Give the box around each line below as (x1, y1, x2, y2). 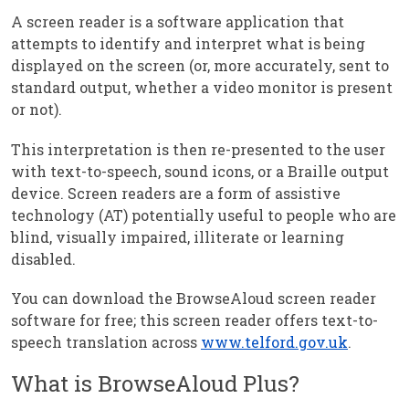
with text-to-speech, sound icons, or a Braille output (11, 161, 389, 181)
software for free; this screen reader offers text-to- (11, 309, 378, 330)
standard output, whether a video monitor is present (11, 78, 393, 98)
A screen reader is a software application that (11, 12, 344, 32)
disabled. (11, 248, 76, 268)
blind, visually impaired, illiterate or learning (11, 226, 344, 246)
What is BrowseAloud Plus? (11, 368, 299, 398)
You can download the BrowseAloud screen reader (11, 288, 376, 308)
